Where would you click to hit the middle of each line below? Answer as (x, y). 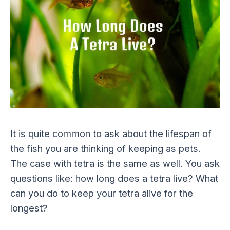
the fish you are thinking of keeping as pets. (106, 149)
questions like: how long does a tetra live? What (114, 178)
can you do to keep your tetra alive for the (102, 193)
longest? (29, 208)
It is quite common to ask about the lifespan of (111, 134)
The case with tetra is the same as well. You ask (115, 164)
